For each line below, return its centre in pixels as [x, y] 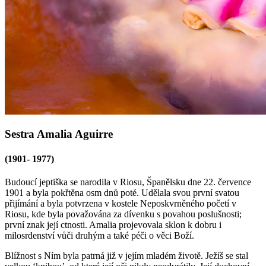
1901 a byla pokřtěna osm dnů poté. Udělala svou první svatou [122, 192]
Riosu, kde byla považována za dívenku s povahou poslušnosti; [123, 214]
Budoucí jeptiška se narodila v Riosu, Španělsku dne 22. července [128, 182]
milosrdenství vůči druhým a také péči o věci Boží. [99, 235]
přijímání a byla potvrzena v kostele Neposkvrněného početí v [121, 203]
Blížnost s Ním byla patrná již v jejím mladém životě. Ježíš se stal [126, 255]
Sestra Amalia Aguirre [59, 134]
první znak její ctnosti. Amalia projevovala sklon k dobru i [113, 224]
